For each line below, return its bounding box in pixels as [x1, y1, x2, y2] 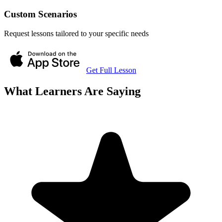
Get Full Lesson [86, 65, 136, 74]
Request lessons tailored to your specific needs [4, 29, 149, 38]
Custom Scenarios [4, 9, 77, 20]
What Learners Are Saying [4, 84, 141, 98]
